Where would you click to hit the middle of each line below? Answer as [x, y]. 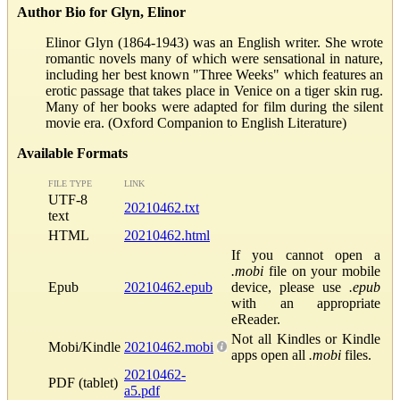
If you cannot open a [306, 254]
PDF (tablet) [83, 382]
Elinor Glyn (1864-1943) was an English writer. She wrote [214, 42]
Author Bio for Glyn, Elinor [101, 12]
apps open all [270, 354]
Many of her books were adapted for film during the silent [214, 106]
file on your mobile [322, 271]
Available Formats [72, 153]
